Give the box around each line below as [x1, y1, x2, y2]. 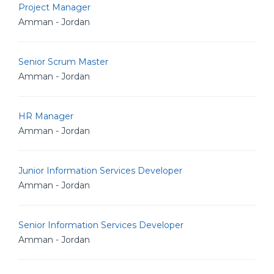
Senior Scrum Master [18, 56, 108, 67]
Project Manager [18, 2, 91, 13]
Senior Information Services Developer [18, 220, 183, 231]
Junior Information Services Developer [18, 165, 182, 176]
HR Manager [18, 111, 73, 122]
